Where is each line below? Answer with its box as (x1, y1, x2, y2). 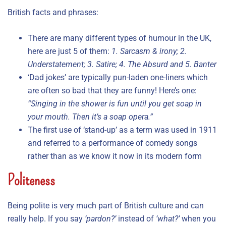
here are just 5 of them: (28, 46, 111, 56)
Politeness (8, 171, 55, 189)
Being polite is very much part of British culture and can (8, 200, 204, 210)
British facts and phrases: (8, 7, 98, 17)
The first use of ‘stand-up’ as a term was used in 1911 (28, 125, 217, 135)
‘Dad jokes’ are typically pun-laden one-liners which (28, 72, 208, 82)
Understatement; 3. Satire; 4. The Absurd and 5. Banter (28, 59, 216, 69)
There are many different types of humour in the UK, (28, 33, 211, 43)
